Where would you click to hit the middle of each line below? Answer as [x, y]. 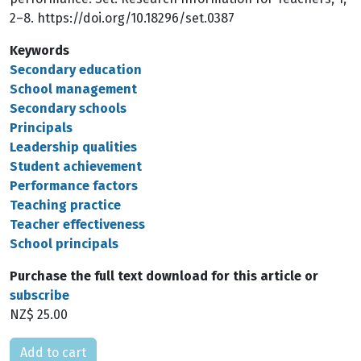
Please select [49, 346]
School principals [64, 244]
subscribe [39, 295]
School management [73, 89]
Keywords [39, 50]
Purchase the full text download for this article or [164, 276]
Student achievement [76, 166]
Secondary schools [68, 108]
